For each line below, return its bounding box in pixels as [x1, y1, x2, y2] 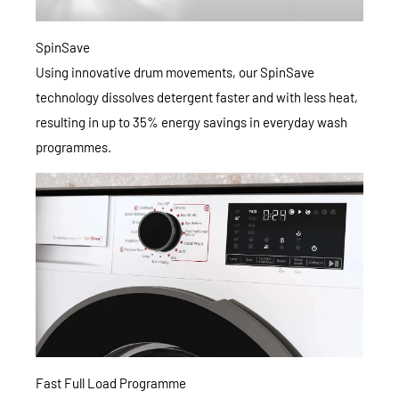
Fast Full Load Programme [36, 374, 186, 391]
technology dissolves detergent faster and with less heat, [36, 88, 358, 105]
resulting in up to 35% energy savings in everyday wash [36, 113, 347, 130]
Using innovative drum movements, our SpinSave [36, 63, 314, 80]
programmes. [36, 138, 111, 155]
